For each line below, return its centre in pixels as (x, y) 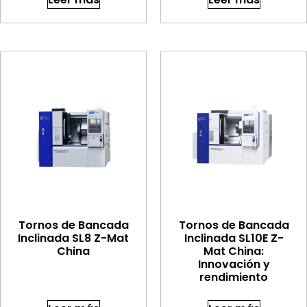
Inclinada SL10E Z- (234, 238)
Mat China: (234, 251)
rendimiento (234, 278)
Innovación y (234, 265)
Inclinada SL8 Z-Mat (73, 238)
